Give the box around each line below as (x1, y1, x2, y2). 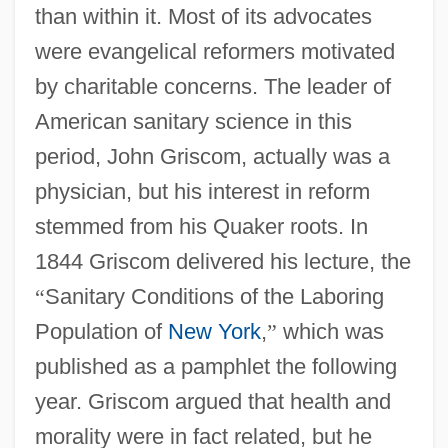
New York (167, 318, 261, 344)
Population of (34, 318, 168, 344)
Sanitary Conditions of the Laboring (44, 283, 384, 309)
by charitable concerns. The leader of (34, 73, 391, 99)
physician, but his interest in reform (34, 178, 370, 204)
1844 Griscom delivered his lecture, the (34, 248, 411, 274)
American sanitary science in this (34, 108, 352, 134)
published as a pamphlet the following (34, 353, 397, 379)
